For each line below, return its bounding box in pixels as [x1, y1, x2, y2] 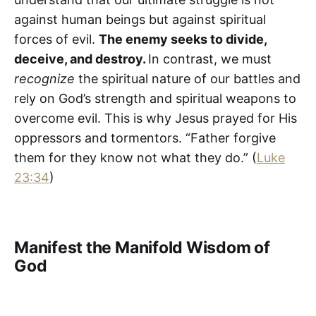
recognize [14, 71, 75, 86]
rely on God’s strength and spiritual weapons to [14, 90, 296, 106]
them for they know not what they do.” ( [14, 150, 257, 165]
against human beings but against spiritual [14, 11, 266, 27]
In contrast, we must [148, 51, 272, 66]
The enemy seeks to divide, [99, 31, 267, 47]
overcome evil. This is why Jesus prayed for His [14, 110, 297, 126]
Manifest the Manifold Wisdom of [14, 237, 270, 257]
